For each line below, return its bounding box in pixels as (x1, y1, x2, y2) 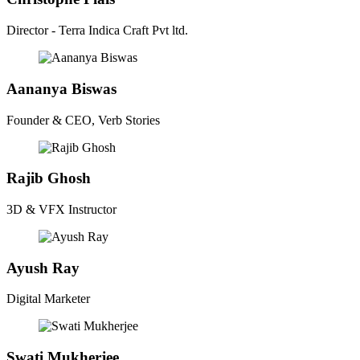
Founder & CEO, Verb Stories (6, 112, 160, 127)
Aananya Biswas (6, 80, 117, 97)
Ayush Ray (6, 259, 80, 276)
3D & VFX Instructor (6, 202, 117, 216)
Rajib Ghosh (6, 170, 91, 187)
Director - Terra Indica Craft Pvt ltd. (6, 23, 188, 38)
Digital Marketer (6, 292, 90, 306)
